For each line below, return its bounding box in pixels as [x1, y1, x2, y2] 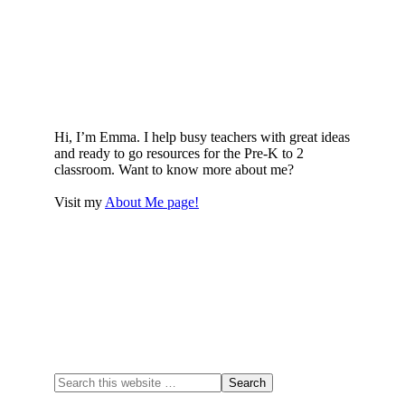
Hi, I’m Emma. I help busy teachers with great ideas [54, 128, 350, 145]
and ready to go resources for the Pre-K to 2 [54, 145, 304, 161]
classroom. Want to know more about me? [54, 161, 294, 177]
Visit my [54, 193, 105, 210]
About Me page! [105, 193, 199, 210]
